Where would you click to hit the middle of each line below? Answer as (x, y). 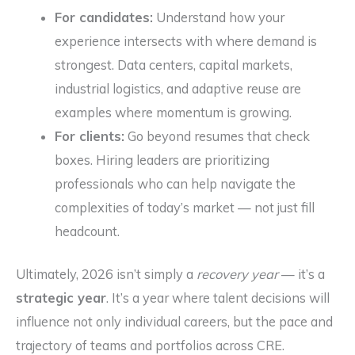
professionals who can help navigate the (176, 183)
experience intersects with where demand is (186, 41)
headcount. (88, 231)
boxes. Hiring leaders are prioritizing (162, 160)
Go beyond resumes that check (218, 136)
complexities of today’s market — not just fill (185, 207)
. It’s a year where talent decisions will (218, 298)
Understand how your (219, 17)
